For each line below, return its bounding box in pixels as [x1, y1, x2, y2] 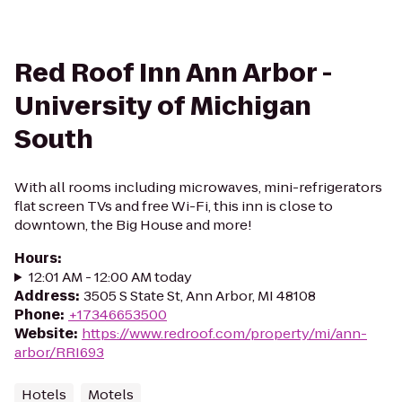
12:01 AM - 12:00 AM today [28, 267, 192, 286]
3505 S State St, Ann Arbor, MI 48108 [83, 286, 316, 305]
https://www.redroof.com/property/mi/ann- [82, 324, 367, 343]
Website [14, 324, 74, 343]
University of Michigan [14, 89, 311, 124]
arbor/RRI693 [14, 343, 104, 362]
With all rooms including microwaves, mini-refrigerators [14, 178, 382, 197]
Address [14, 286, 75, 305]
